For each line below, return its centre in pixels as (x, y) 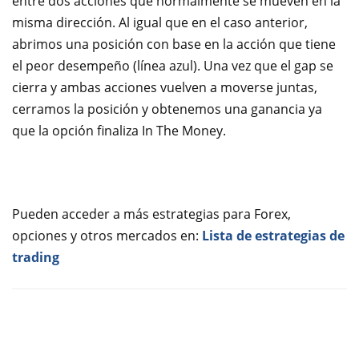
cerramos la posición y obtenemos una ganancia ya (167, 109)
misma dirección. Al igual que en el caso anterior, (160, 23)
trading (36, 258)
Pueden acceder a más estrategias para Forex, (151, 214)
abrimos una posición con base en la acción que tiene (174, 44)
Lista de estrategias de (273, 236)
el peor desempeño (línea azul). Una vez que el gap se (173, 66)
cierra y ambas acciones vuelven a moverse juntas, (165, 88)
